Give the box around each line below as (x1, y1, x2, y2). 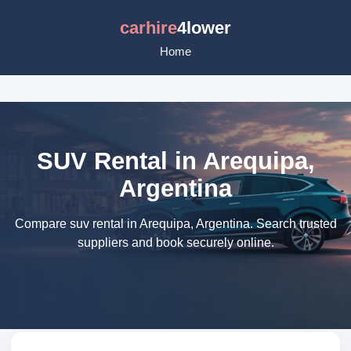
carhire (120, 18, 177, 38)
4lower (177, 18, 231, 38)
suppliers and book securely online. (77, 236, 274, 249)
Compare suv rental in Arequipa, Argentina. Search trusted (14, 217, 337, 230)
